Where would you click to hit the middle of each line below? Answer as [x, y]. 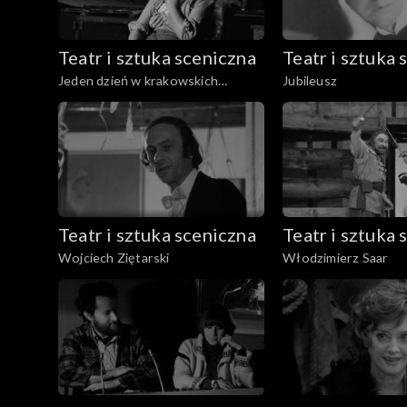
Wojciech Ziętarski [114, 258]
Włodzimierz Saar [336, 258]
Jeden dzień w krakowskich [138, 80]
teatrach [84, 99]
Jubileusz [310, 80]
